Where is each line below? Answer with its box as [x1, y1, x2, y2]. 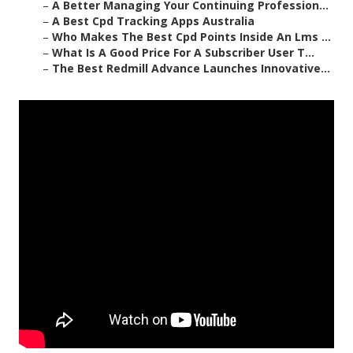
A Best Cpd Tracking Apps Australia [52, 13, 255, 29]
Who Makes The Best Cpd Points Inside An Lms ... [52, 29, 331, 45]
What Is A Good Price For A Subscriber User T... [52, 45, 314, 61]
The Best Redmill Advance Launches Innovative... [52, 61, 330, 76]
